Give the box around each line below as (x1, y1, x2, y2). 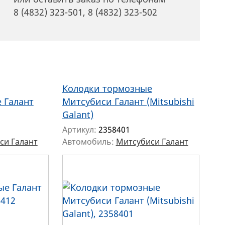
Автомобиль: (62, 136, 116, 147)
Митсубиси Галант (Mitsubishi (62, 95, 194, 107)
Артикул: (62, 124, 98, 135)
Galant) (62, 108, 93, 121)
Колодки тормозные (62, 82, 152, 94)
